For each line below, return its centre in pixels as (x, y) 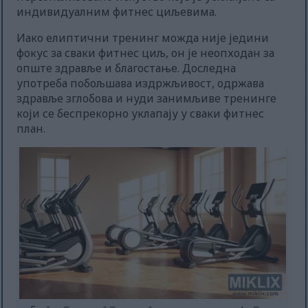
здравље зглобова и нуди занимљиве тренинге (147, 99)
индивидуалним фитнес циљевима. (117, 12)
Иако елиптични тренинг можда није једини (143, 38)
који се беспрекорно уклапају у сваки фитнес (141, 114)
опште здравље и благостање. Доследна (126, 68)
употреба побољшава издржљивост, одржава (141, 84)
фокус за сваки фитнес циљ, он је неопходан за (146, 53)
